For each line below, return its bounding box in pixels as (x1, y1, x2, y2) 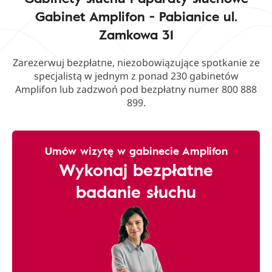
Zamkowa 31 (98, 24, 174, 44)
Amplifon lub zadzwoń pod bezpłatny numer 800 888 (15, 83, 257, 96)
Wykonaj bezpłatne (59, 157, 213, 182)
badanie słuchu (76, 178, 196, 204)
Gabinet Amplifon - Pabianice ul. (35, 6, 237, 26)
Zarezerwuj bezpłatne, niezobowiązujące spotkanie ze (12, 56, 260, 69)
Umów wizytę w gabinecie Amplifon (44, 143, 228, 158)
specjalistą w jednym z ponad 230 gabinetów (33, 69, 239, 83)
